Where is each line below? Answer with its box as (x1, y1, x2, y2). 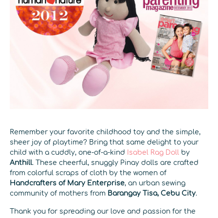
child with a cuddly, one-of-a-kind (10, 149, 127, 156)
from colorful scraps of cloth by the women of (10, 169, 166, 177)
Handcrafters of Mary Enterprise (10, 180, 125, 187)
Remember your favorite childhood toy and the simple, (10, 128, 200, 136)
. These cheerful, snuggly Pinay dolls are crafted (32, 159, 199, 166)
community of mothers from (10, 190, 108, 197)
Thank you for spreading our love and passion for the (10, 208, 196, 215)
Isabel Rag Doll (127, 149, 179, 156)
